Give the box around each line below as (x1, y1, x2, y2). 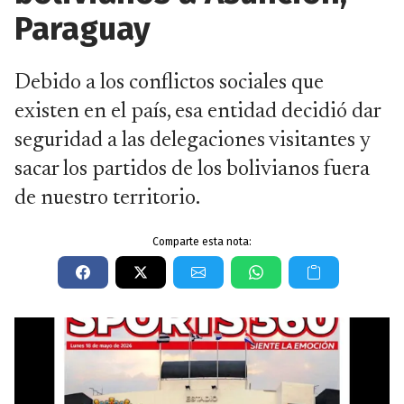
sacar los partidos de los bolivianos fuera (14, 159, 370, 180)
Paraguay (14, 9, 151, 49)
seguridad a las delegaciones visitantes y (14, 130, 370, 151)
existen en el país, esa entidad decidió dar (14, 101, 381, 123)
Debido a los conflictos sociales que (14, 72, 324, 94)
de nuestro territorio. (14, 188, 200, 209)
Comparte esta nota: (152, 235, 252, 248)
